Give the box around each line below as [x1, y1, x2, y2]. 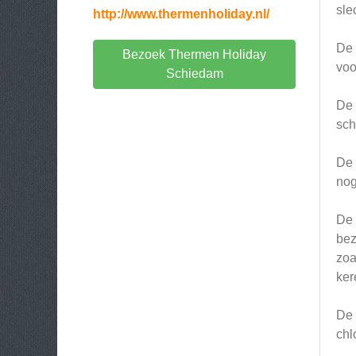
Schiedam [165, 67, 223, 80]
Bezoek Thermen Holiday [122, 48, 266, 61]
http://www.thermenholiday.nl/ [93, 7, 269, 21]
